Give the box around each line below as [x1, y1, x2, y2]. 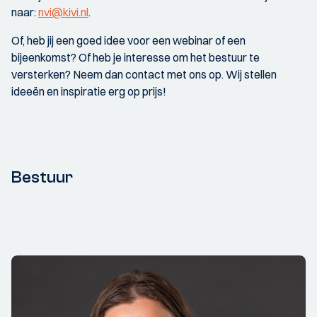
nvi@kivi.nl [38, 5, 88, 19]
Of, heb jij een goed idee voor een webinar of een [11, 33, 246, 47]
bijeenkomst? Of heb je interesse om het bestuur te [11, 50, 260, 64]
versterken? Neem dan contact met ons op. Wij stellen [11, 67, 277, 81]
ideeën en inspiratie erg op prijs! [11, 84, 166, 98]
